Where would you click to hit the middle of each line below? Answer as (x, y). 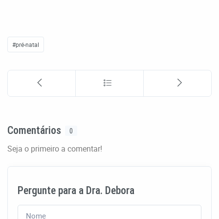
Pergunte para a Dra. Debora (76, 190)
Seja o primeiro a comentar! (55, 148)
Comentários (34, 130)
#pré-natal (26, 44)
